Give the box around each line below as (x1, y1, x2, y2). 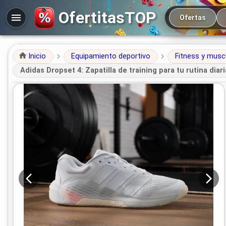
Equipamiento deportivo (71, 52, 150, 61)
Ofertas (180, 14, 206, 22)
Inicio (28, 52, 46, 61)
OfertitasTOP (59, 8, 156, 27)
